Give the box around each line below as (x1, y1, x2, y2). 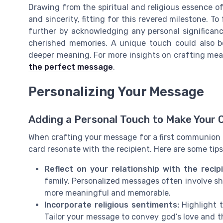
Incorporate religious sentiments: (44, 200, 182, 210)
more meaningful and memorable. (44, 188, 171, 198)
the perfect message (28, 62, 113, 72)
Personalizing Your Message (28, 84, 204, 100)
